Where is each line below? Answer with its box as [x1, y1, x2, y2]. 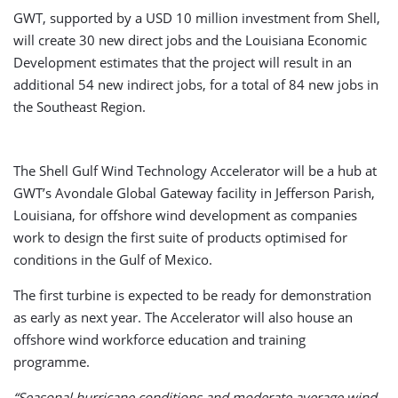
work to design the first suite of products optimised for [13, 228, 347, 247]
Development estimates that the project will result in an [13, 53, 352, 72]
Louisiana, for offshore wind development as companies [13, 206, 357, 225]
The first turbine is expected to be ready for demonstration [13, 286, 371, 305]
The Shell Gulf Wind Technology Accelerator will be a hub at [13, 162, 377, 180]
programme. [13, 353, 90, 371]
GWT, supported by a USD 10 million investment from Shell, [13, 9, 380, 28]
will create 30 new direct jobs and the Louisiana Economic [13, 31, 367, 50]
